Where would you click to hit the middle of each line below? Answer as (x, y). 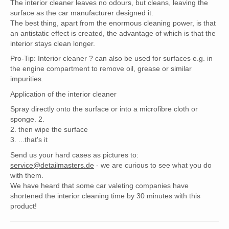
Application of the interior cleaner (63, 94)
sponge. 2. (27, 119)
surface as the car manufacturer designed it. (82, 13)
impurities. (27, 79)
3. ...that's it (29, 140)
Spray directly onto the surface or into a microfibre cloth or (104, 109)
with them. (27, 175)
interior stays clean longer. (53, 43)
